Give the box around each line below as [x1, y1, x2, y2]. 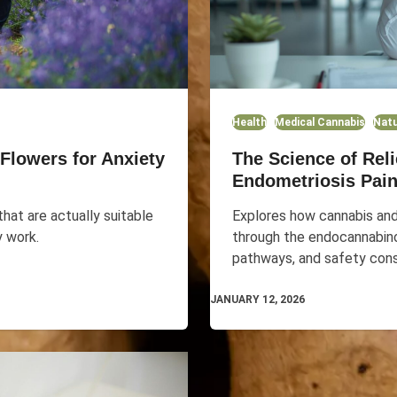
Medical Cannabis [274, 116, 365, 129]
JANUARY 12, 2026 [209, 293, 305, 307]
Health [231, 116, 267, 129]
